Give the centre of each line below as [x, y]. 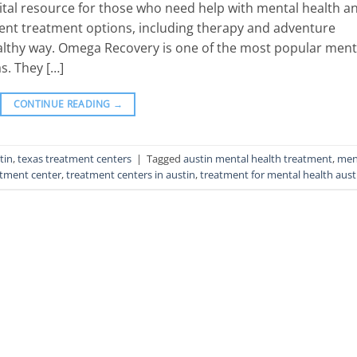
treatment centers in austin [131, 175]
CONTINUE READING [63, 104]
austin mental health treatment [258, 159]
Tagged [165, 159]
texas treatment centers [75, 159]
